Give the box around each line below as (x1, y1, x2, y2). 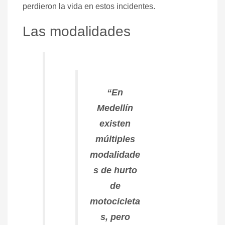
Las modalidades (23, 23, 131, 39)
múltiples (95, 134, 135, 144)
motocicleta (90, 196, 140, 206)
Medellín (97, 102, 133, 113)
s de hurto (93, 165, 137, 175)
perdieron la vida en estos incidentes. (23, 2, 155, 11)
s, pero (100, 211, 130, 222)
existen (99, 118, 131, 129)
